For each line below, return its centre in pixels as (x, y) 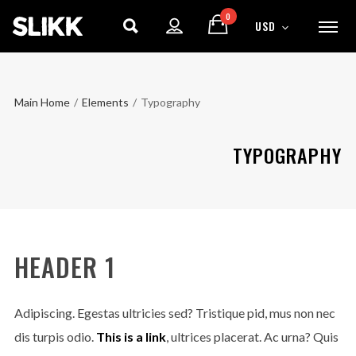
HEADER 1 (64, 267)
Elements (105, 102)
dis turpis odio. (55, 337)
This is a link (131, 337)
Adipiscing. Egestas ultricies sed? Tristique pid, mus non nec (174, 313)
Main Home (42, 102)
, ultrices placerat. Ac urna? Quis (252, 337)
